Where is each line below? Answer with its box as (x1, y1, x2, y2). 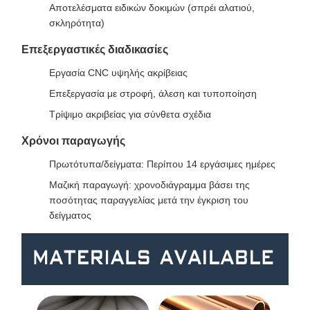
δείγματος (49, 210, 91, 221)
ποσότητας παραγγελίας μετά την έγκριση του (49, 194, 248, 206)
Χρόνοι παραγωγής (21, 135, 125, 147)
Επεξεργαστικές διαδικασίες (21, 44, 168, 55)
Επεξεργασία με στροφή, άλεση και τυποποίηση (49, 88, 257, 99)
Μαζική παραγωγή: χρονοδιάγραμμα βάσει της (49, 179, 250, 190)
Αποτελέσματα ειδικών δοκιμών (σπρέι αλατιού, (49, 2, 255, 13)
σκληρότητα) (49, 17, 104, 28)
